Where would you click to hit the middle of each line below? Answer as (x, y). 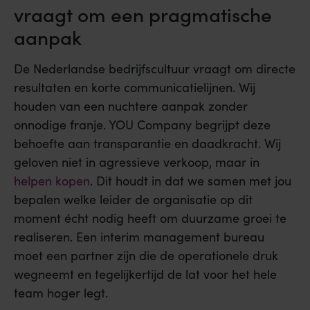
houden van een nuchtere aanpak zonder (131, 106)
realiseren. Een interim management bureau (139, 237)
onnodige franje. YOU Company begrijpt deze (142, 125)
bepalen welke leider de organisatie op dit (133, 200)
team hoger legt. (61, 293)
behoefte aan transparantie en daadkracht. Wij (147, 144)
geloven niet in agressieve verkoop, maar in (137, 162)
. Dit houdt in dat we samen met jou (191, 181)
